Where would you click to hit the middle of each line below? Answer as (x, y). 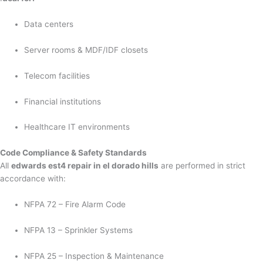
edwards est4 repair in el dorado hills (85, 166)
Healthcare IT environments (77, 127)
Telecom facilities (57, 75)
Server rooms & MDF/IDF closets (86, 50)
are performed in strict (202, 166)
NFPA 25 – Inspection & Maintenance (94, 256)
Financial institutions (63, 101)
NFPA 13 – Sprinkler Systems (79, 230)
